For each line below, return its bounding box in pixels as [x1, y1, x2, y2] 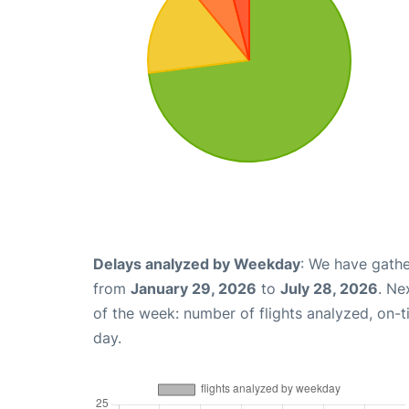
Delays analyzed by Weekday [93, 254, 300, 273]
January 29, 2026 [131, 278, 257, 298]
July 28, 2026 [280, 278, 378, 298]
